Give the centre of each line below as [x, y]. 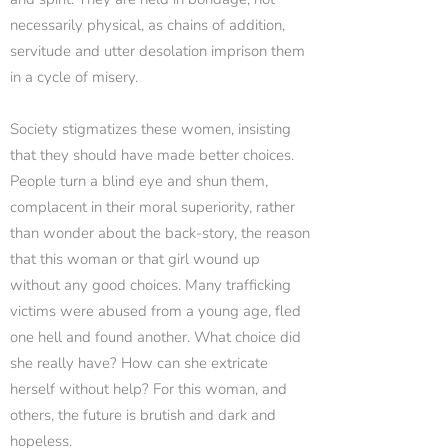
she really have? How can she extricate [139, 363]
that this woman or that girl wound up [135, 259]
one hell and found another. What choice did [155, 337]
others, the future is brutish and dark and [143, 415]
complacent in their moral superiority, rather [152, 207]
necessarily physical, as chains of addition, [147, 25]
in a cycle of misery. [74, 77]
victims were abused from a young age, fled [155, 311]
